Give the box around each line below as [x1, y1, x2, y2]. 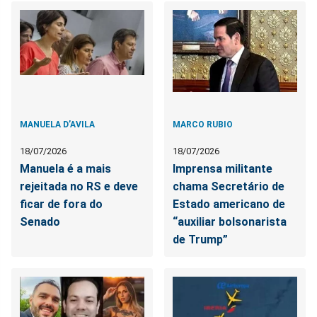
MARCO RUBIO [173, 119, 234, 129]
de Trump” [173, 232, 229, 246]
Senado [20, 214, 60, 229]
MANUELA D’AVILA [20, 119, 95, 129]
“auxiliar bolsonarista [173, 214, 287, 229]
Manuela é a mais [20, 161, 111, 175]
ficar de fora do [20, 197, 103, 211]
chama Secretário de [173, 179, 285, 193]
